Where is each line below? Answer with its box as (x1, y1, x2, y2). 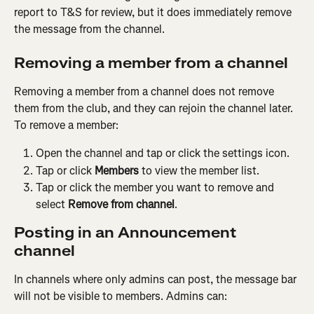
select (36, 197, 68, 212)
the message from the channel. (14, 21, 168, 36)
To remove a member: (14, 118, 118, 133)
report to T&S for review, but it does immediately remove (14, 4, 294, 20)
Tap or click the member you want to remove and (36, 180, 277, 196)
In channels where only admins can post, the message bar (14, 272, 299, 287)
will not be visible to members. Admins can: (14, 289, 227, 304)
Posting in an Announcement (14, 224, 240, 243)
